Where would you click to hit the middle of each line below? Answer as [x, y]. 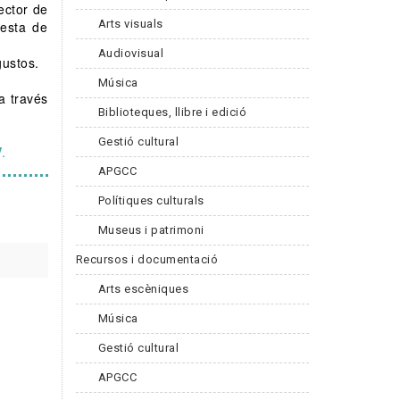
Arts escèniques [143, 288]
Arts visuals [130, 23]
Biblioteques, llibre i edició [172, 112]
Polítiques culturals [151, 200]
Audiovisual [130, 53]
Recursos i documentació [146, 259]
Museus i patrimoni [151, 229]
